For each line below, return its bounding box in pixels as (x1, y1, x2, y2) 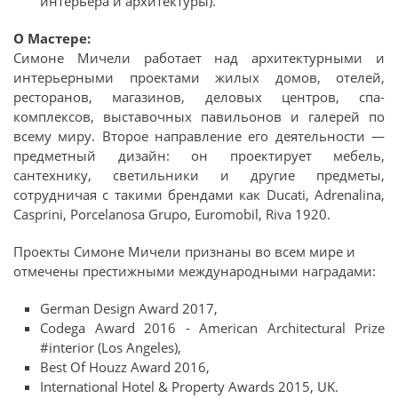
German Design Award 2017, (40, 298, 218, 317)
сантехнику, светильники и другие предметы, (13, 165, 385, 184)
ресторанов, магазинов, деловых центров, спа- (13, 87, 385, 106)
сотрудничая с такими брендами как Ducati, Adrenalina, (13, 185, 385, 203)
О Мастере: (13, 28, 91, 47)
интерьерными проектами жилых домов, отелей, (13, 68, 385, 86)
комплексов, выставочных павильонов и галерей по (13, 107, 385, 125)
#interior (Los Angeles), (40, 338, 181, 356)
